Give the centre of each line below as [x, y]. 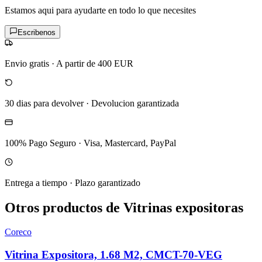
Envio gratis [27, 63]
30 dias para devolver [44, 103]
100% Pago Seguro [40, 143]
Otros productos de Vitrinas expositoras [124, 207]
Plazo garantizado [108, 182]
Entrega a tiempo [36, 182]
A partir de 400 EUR [95, 63]
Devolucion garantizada [135, 103]
